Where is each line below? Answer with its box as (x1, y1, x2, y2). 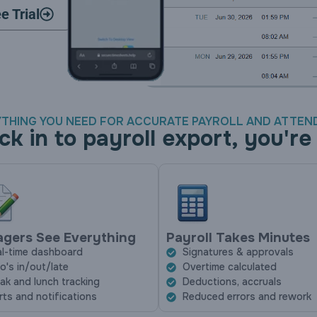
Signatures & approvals (182, 246, 294, 259)
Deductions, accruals (182, 275, 282, 289)
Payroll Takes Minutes (166, 229, 310, 247)
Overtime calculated (182, 260, 277, 274)
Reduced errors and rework (182, 290, 311, 304)
